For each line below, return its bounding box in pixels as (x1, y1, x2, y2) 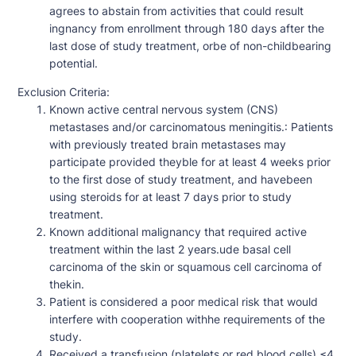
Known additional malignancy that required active (49, 225, 307, 239)
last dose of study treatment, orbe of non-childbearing (49, 39, 331, 53)
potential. (49, 56, 98, 71)
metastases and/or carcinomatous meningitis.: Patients (49, 120, 333, 134)
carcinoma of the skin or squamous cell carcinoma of (49, 260, 322, 274)
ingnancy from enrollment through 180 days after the (49, 21, 324, 36)
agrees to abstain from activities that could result (49, 4, 304, 18)
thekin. (49, 277, 84, 292)
